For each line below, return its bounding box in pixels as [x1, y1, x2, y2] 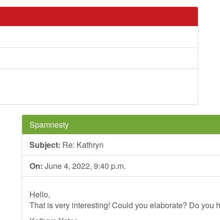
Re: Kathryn [60, 139, 104, 150]
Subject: [29, 139, 60, 150]
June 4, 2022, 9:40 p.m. [43, 160, 126, 171]
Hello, [29, 189, 50, 200]
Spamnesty [29, 119, 69, 130]
